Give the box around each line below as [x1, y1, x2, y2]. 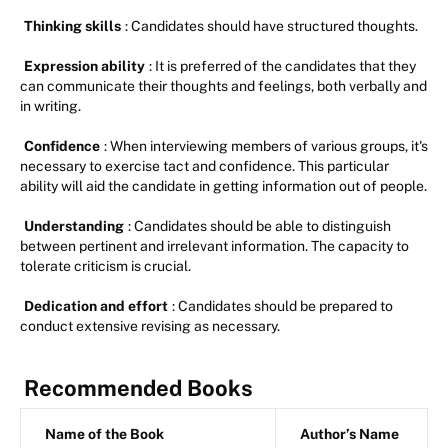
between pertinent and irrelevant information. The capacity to [20, 238, 409, 255]
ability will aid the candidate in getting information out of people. [20, 178, 427, 195]
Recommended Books [24, 375, 253, 402]
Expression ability [24, 58, 145, 75]
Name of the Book [45, 426, 164, 443]
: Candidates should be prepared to [172, 298, 393, 315]
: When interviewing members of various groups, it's [104, 138, 428, 155]
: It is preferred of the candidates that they [149, 58, 416, 75]
